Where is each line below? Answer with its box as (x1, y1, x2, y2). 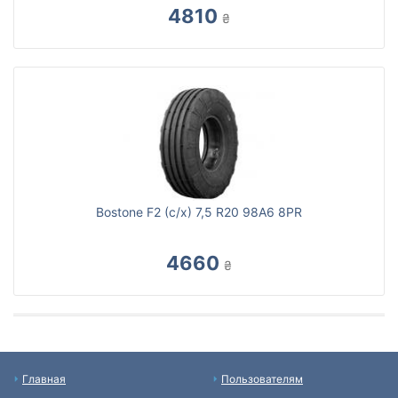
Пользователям (221, 372, 303, 386)
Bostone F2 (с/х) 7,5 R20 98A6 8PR (96, 204, 302, 219)
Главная (22, 372, 66, 386)
